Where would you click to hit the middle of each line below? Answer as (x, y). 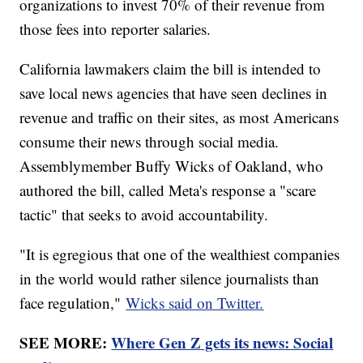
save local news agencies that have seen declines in (174, 92)
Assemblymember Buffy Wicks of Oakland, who (172, 165)
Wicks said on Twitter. (195, 302)
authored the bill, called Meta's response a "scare (168, 190)
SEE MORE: (66, 342)
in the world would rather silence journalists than (170, 278)
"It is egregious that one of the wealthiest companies (180, 254)
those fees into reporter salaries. (115, 28)
